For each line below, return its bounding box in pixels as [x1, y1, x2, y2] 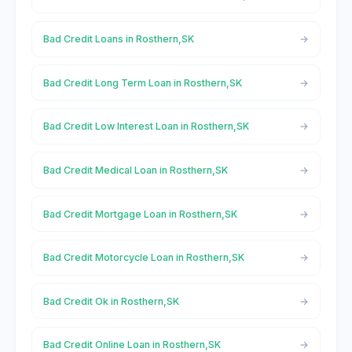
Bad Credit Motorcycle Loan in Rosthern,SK [42, 251, 244, 264]
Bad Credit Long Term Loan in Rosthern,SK [42, 76, 242, 89]
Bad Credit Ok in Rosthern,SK [42, 295, 179, 307]
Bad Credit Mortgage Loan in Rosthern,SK [42, 207, 237, 220]
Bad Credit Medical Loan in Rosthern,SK [42, 163, 228, 176]
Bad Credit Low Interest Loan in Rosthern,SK [42, 120, 249, 133]
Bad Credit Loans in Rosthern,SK [42, 33, 194, 46]
